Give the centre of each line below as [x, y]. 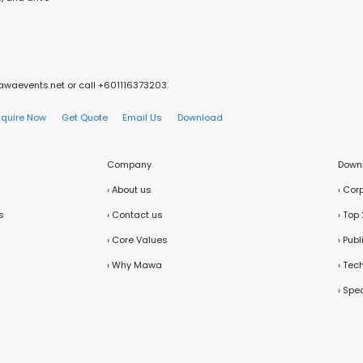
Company [129, 164]
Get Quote [84, 117]
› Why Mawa [135, 265]
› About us [129, 189]
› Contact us [135, 214]
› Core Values [137, 239]
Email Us [143, 117]
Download [200, 117]
